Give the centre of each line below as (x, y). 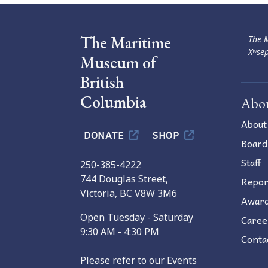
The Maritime (126, 42)
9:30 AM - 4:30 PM (120, 232)
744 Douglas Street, (124, 179)
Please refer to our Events (138, 260)
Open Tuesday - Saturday (137, 217)
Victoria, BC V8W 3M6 (129, 193)
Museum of (118, 62)
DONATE (105, 135)
